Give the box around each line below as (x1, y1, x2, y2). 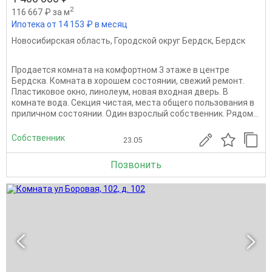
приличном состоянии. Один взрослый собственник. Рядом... (12, 109, 259, 119)
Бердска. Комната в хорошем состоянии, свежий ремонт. (12, 76, 245, 86)
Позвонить (110, 159, 161, 171)
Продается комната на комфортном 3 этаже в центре (12, 65, 229, 75)
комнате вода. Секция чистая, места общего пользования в (12, 98, 254, 108)
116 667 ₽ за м (12, 7, 70, 17)
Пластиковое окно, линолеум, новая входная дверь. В (12, 87, 228, 97)
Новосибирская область (12, 36, 110, 46)
